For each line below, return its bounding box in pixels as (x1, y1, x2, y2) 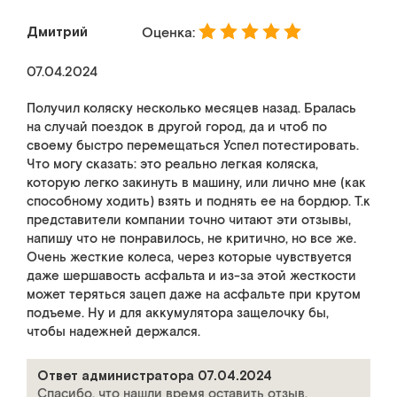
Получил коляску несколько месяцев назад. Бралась (27, 100, 356, 117)
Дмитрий (27, 23, 88, 39)
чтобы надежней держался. (27, 323, 200, 340)
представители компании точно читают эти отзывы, (27, 212, 351, 229)
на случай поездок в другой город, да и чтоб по (27, 119, 327, 136)
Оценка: (142, 23, 198, 43)
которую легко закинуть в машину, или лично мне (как (27, 175, 366, 191)
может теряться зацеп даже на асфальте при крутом (27, 286, 361, 303)
